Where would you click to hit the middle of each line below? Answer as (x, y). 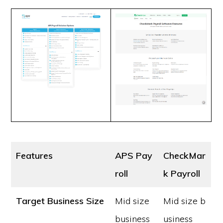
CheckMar (185, 156)
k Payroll (182, 173)
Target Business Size (60, 201)
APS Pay (134, 156)
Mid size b (185, 201)
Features (35, 156)
